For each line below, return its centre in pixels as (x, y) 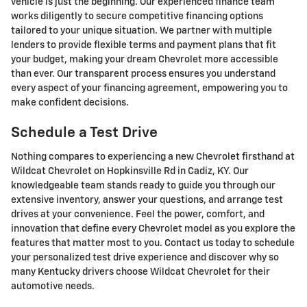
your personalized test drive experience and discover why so (145, 257)
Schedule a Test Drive (84, 134)
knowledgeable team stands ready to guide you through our (143, 185)
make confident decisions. (70, 103)
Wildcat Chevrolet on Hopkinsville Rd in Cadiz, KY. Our (130, 171)
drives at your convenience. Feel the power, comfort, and (138, 214)
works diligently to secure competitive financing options (137, 17)
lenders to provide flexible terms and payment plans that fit (144, 46)
